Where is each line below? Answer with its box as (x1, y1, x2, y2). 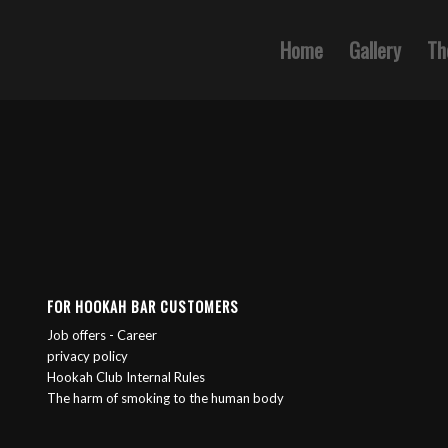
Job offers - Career (46, 327, 157, 344)
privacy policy (46, 348, 128, 365)
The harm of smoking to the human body (46, 390, 284, 407)
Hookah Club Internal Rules (46, 369, 205, 386)
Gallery (349, 35, 402, 65)
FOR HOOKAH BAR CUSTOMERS (46, 296, 239, 318)
